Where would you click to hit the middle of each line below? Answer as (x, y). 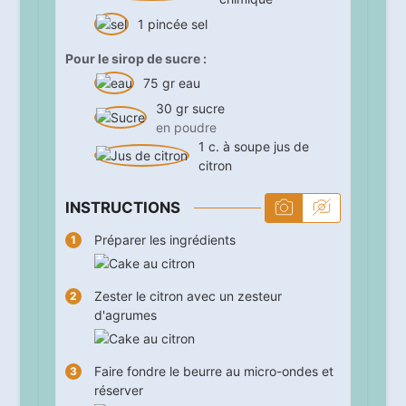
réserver (118, 391)
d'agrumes (125, 315)
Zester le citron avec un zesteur (188, 296)
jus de (291, 146)
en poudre (186, 127)
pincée (167, 24)
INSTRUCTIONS (122, 207)
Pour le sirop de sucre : (135, 58)
